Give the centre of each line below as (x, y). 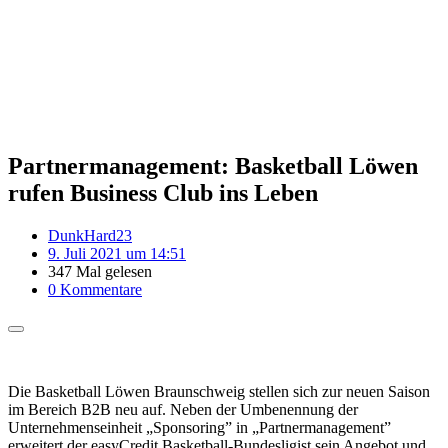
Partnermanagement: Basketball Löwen (213, 165)
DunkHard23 (90, 235)
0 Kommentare (95, 289)
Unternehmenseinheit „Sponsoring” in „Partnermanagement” (199, 427)
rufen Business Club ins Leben (163, 192)
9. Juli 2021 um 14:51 (117, 253)
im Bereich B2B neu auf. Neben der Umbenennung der (183, 409)
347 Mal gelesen (100, 271)
